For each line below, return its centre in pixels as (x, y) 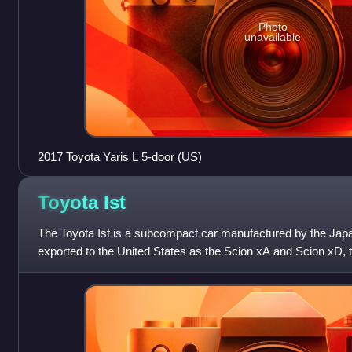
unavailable (273, 37)
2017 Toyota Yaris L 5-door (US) (119, 156)
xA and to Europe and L (97, 269)
